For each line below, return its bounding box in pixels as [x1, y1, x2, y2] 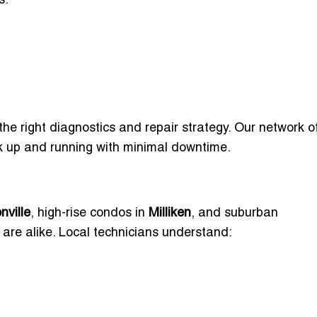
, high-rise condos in [30, 207, 149, 219]
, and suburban [191, 207, 278, 219]
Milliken [149, 207, 191, 219]
